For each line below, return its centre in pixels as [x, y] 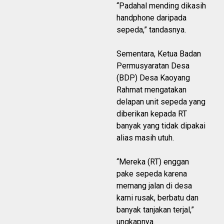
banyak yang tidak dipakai [161, 126]
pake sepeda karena [152, 174]
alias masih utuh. [145, 138]
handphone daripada [151, 18]
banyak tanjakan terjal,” [155, 210]
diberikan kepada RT [152, 114]
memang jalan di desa [154, 186]
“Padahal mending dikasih [161, 6]
